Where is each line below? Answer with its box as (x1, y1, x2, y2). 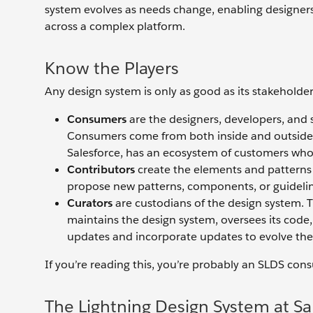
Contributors (67, 162, 135, 177)
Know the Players (45, 57, 179, 80)
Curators (67, 196, 112, 211)
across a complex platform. (45, 19, 185, 34)
